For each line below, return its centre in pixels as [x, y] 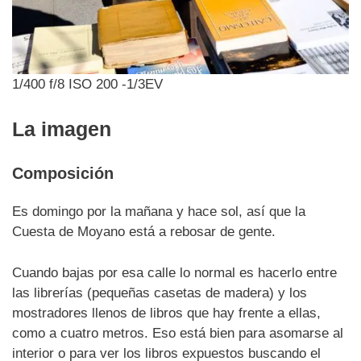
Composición [63, 173]
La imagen [62, 129]
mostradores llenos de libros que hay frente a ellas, [166, 313]
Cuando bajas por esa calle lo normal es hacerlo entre [174, 272]
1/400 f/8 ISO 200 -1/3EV [87, 84]
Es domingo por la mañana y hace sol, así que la [159, 212]
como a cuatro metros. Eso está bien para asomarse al [178, 333]
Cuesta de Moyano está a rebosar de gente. [144, 232]
